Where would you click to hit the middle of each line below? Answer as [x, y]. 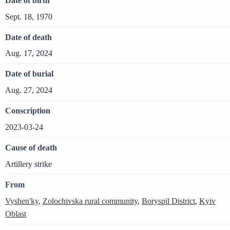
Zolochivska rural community [90, 201]
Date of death [28, 37]
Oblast [16, 214]
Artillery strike [28, 164]
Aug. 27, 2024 [29, 90]
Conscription [28, 111]
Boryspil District [168, 201]
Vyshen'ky [22, 201]
